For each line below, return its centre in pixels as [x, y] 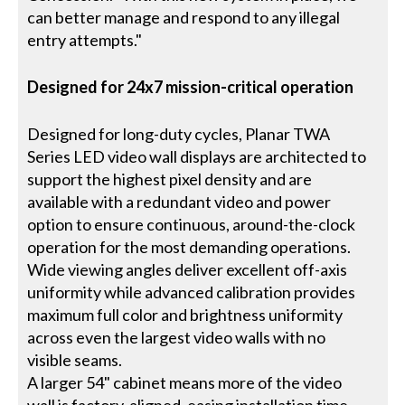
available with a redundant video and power [179, 202]
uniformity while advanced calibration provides [192, 292]
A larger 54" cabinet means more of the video [185, 382]
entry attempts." [85, 40]
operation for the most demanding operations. [189, 247]
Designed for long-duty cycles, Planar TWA [179, 134]
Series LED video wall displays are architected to [197, 156]
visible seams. [75, 360]
